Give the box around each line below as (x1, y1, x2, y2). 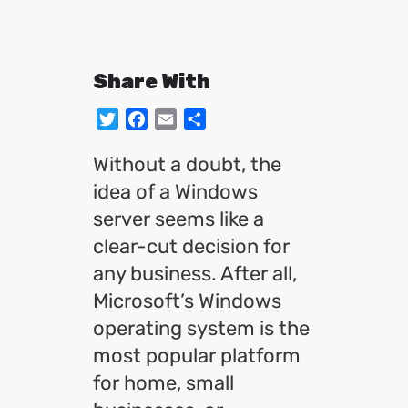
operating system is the (93, 316, 310, 341)
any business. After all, (93, 261, 297, 286)
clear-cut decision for (93, 234, 290, 259)
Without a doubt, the (93, 152, 281, 177)
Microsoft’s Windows (93, 289, 281, 313)
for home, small (93, 371, 234, 395)
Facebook (148, 110, 227, 127)
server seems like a (93, 207, 264, 231)
